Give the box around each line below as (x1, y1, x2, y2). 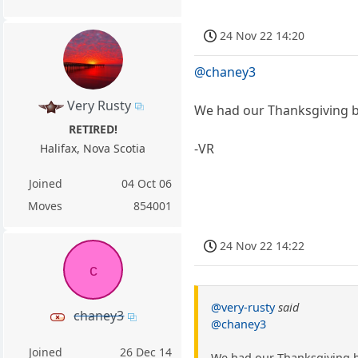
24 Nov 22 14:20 (220, 27, 305, 43)
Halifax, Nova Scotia (40, 141, 146, 157)
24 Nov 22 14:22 (220, 238, 305, 254)
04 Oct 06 (121, 176, 173, 192)
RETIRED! (68, 121, 117, 137)
